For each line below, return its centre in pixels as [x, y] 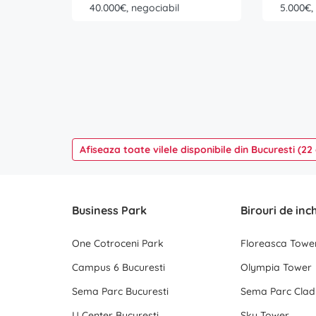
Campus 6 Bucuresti [119, 267]
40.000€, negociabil [134, 8]
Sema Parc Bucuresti [120, 291]
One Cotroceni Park [118, 243]
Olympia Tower [276, 267]
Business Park [109, 210]
